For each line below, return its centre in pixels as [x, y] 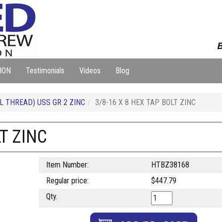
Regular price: [67, 181]
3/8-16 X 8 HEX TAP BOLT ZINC [145, 102]
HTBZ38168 [170, 165]
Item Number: [67, 165]
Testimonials [45, 71]
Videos [90, 71]
